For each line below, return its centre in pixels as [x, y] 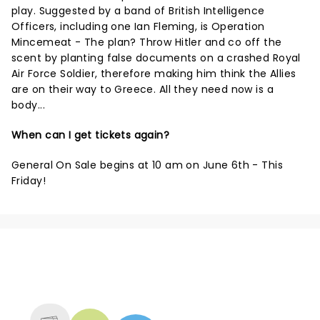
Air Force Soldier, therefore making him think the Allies [154, 74]
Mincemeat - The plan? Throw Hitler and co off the [147, 42]
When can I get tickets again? [91, 135]
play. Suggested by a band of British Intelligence [138, 11]
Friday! [29, 181]
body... [28, 105]
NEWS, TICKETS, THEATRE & [154, 274]
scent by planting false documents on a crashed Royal [156, 58]
